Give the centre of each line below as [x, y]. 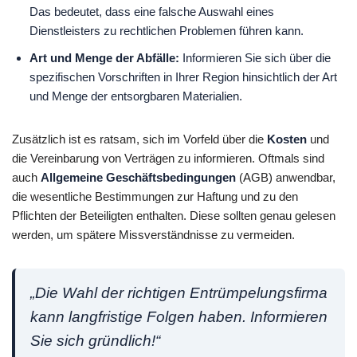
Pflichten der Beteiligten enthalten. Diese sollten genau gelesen [174, 216]
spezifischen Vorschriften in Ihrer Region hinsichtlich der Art [184, 77]
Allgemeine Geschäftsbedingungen [138, 178]
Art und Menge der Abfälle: [105, 58]
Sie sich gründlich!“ [96, 341]
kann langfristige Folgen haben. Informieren [179, 317]
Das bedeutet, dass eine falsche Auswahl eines [152, 12]
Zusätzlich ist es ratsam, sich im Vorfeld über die [139, 139]
